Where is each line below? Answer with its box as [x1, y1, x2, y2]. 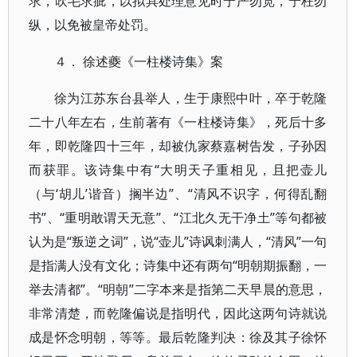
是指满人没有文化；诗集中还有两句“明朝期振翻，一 [29, 257, 328, 274]
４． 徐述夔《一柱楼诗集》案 [54, 53, 223, 70]
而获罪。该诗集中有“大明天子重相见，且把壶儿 [29, 161, 328, 178]
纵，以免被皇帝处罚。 [29, 16, 156, 33]
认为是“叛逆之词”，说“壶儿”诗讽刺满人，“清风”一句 [29, 233, 328, 250]
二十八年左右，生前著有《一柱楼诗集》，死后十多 [29, 113, 328, 131]
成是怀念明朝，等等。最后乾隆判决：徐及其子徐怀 [29, 328, 328, 346]
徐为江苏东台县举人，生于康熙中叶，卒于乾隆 [54, 89, 328, 107]
